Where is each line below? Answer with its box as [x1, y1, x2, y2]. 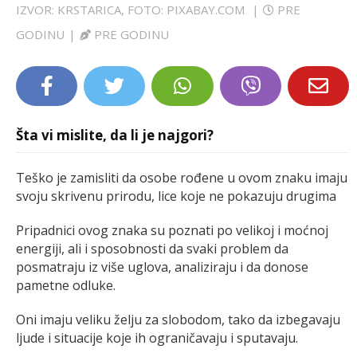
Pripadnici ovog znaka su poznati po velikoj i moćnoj [16, 221, 328, 239]
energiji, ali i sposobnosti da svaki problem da [16, 239, 288, 257]
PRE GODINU [94, 25, 169, 42]
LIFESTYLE [26, 13, 77, 27]
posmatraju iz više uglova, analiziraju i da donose [16, 257, 308, 276]
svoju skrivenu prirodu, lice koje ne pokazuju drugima [16, 186, 336, 205]
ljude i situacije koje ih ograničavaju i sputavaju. [16, 328, 298, 347]
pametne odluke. [16, 276, 116, 294]
